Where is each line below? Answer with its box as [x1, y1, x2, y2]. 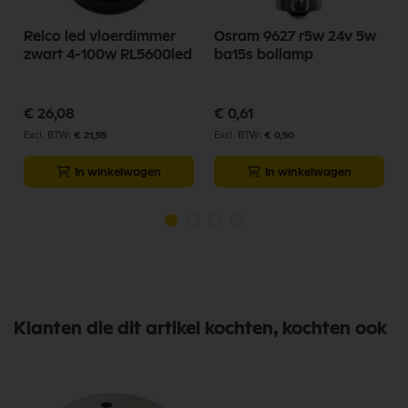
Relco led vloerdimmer [24, 28, 176, 44]
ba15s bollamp [214, 46, 313, 62]
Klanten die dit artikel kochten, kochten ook [14, 319, 387, 338]
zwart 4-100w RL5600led [24, 46, 192, 62]
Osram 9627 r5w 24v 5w [214, 28, 376, 44]
